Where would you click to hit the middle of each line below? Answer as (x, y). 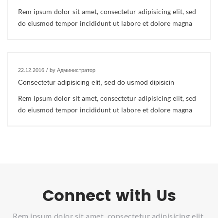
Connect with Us (109, 196)
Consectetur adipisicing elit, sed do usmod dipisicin (96, 82)
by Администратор (73, 70)
